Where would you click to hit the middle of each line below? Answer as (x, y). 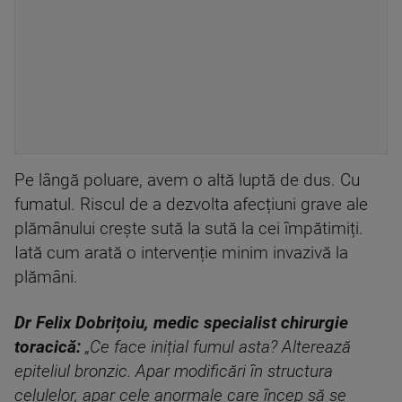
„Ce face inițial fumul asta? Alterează (216, 347)
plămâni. (46, 277)
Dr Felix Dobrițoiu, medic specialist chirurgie (181, 323)
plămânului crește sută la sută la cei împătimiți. (189, 229)
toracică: (48, 347)
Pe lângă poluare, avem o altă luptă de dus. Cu (187, 180)
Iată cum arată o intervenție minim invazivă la (181, 253)
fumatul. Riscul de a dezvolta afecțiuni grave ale (191, 205)
